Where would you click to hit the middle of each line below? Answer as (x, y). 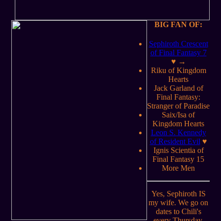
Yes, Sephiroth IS (178, 194)
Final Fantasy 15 (178, 159)
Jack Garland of (178, 88)
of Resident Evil (175, 142)
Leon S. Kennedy (178, 133)
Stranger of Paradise (178, 106)
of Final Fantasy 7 (178, 53)
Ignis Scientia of (178, 150)
